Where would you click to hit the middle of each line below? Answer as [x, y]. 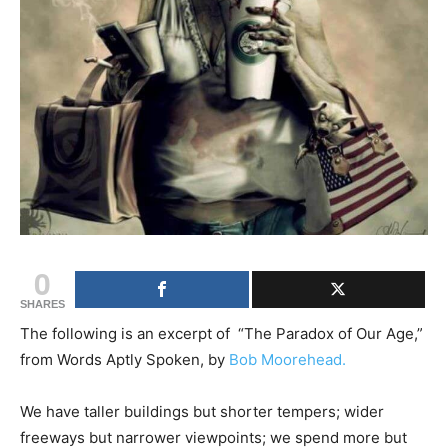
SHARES [42, 304]
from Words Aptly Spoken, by [124, 359]
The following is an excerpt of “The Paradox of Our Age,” [221, 333]
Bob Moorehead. [287, 359]
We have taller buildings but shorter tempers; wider [202, 411]
